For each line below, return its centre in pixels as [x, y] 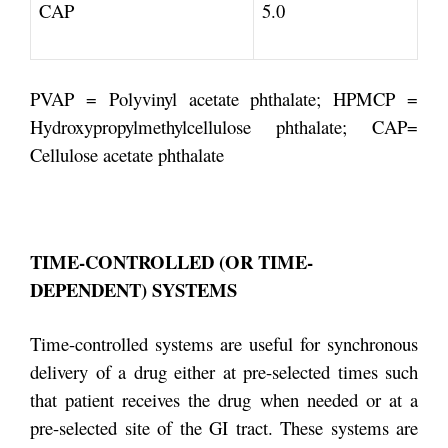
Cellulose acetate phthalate [127, 154]
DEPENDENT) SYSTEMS [133, 289]
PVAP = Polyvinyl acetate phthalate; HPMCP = [224, 98]
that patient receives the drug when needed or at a [224, 399]
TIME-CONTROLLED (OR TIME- [171, 261]
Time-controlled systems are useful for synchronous [224, 343]
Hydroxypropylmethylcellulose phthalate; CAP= [224, 126]
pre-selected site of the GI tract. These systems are [224, 427]
